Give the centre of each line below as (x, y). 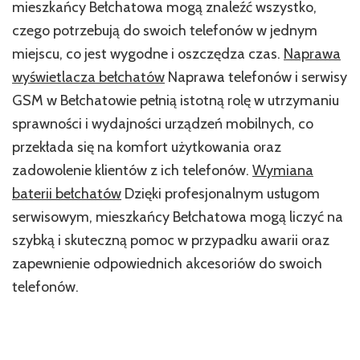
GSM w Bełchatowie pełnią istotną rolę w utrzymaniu (176, 101)
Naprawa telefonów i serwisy (256, 78)
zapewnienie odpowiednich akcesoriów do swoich (167, 264)
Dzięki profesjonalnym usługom (221, 194)
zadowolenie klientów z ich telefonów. (132, 171)
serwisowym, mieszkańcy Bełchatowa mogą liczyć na (178, 217)
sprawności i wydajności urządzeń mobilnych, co (163, 124)
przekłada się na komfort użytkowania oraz (147, 147)
